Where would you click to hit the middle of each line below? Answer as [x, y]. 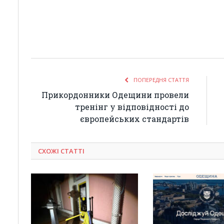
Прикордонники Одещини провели [115, 94]
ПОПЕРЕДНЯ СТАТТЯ [160, 79]
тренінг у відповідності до [132, 106]
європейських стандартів [134, 118]
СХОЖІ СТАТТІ [61, 151]
